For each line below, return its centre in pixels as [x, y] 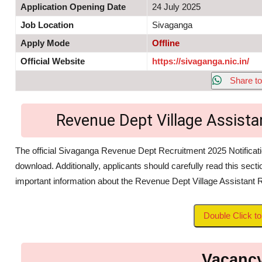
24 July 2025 [176, 6]
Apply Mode [45, 43]
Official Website [53, 61]
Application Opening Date [73, 6]
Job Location [47, 25]
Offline [166, 43]
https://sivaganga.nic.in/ [201, 61]
